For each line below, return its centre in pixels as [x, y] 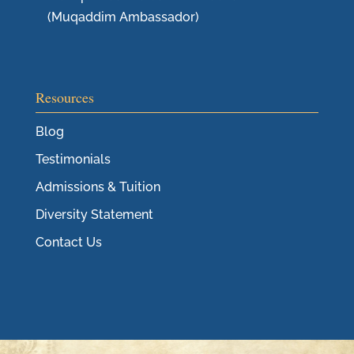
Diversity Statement [94, 215]
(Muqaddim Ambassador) [123, 17]
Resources [64, 98]
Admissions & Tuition [98, 187]
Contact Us [68, 243]
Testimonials [73, 160]
